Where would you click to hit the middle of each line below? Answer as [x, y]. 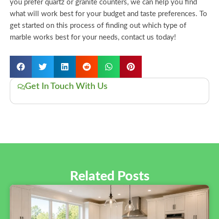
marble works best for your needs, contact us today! [93, 37]
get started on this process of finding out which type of [98, 25]
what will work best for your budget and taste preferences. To [109, 14]
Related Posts [109, 176]
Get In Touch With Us [66, 87]
